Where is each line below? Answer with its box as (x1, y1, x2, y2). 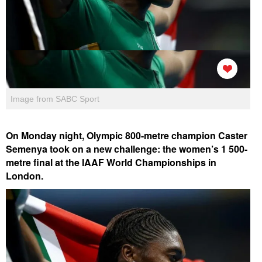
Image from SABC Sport (11, 94, 99, 104)
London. (6, 168, 43, 182)
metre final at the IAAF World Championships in (6, 155, 216, 169)
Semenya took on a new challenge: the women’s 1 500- (6, 142, 247, 156)
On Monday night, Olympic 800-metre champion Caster (6, 128, 247, 142)
